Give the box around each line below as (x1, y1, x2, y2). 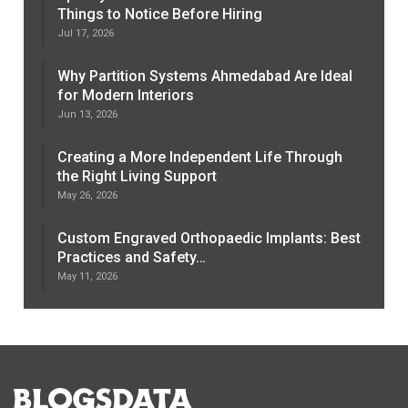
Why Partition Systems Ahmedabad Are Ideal (57, 66, 353, 85)
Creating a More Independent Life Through (57, 148, 343, 166)
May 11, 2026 (57, 270, 118, 282)
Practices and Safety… (57, 248, 207, 266)
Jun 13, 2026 (57, 107, 118, 120)
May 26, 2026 (57, 189, 118, 201)
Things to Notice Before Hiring (57, 5, 263, 23)
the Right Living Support (57, 167, 218, 185)
